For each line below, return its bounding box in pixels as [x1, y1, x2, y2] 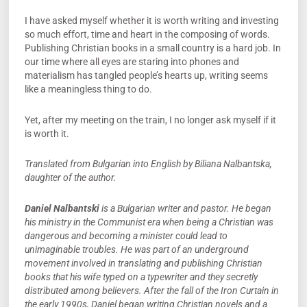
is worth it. [24, 127, 69, 139]
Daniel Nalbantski [24, 202, 99, 214]
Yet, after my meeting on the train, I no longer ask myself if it [24, 114, 276, 125]
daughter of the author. [24, 172, 116, 184]
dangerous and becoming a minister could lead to [24, 230, 228, 241]
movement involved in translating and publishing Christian [24, 257, 262, 269]
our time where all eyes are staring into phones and [24, 56, 239, 68]
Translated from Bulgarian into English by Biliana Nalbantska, [24, 158, 272, 170]
